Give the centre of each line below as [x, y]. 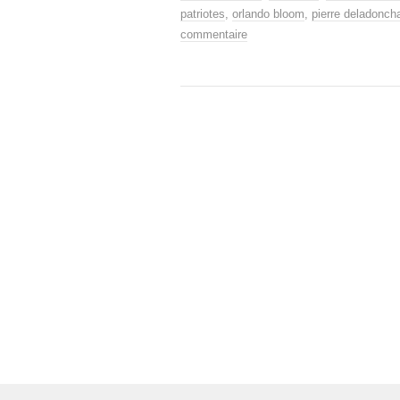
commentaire [214, 34]
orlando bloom [268, 13]
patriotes [203, 13]
